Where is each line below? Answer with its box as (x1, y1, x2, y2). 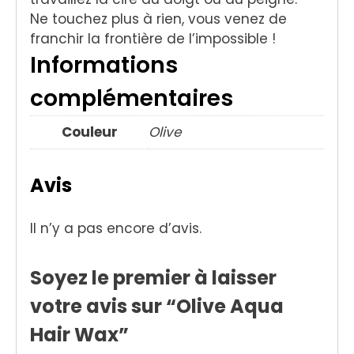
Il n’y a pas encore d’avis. (30, 218, 201, 238)
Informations (30, 50, 178, 81)
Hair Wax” (30, 321, 129, 348)
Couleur (61, 122, 118, 142)
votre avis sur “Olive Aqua (30, 292, 284, 319)
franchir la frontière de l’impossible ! (30, 29, 276, 49)
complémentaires (30, 83, 233, 115)
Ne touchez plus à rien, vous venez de (30, 9, 287, 29)
